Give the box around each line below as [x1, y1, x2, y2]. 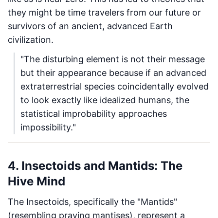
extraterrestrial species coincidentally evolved [20, 81, 209, 91]
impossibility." [20, 122, 76, 132]
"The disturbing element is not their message [20, 54, 205, 64]
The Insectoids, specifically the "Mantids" [8, 197, 177, 207]
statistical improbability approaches [20, 109, 167, 119]
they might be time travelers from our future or [8, 7, 201, 18]
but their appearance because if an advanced [20, 68, 206, 78]
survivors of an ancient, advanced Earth [8, 21, 173, 31]
